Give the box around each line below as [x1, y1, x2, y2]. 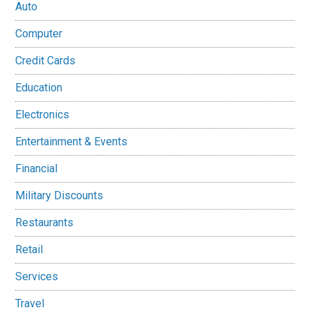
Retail [15, 243, 44, 256]
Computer [15, 27, 63, 40]
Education [15, 81, 63, 94]
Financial [15, 162, 58, 175]
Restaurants [15, 216, 74, 229]
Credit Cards [15, 54, 76, 67]
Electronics [15, 108, 70, 121]
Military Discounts [15, 189, 104, 202]
